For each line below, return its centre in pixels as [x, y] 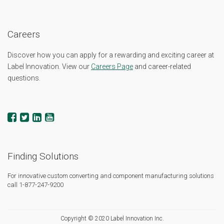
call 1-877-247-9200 [35, 184]
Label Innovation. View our [49, 66]
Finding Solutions [43, 156]
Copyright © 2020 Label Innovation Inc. [112, 218]
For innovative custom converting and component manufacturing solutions [111, 175]
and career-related [162, 66]
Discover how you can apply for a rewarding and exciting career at [111, 55]
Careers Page [112, 66]
